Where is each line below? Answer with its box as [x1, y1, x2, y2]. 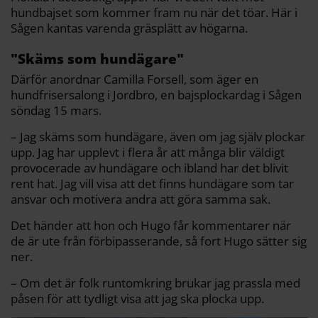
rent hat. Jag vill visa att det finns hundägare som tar [11, 175, 294, 192]
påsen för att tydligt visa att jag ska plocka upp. [11, 290, 264, 307]
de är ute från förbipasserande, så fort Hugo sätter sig [11, 233, 307, 250]
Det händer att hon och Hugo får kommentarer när [11, 217, 291, 234]
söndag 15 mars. [11, 102, 102, 119]
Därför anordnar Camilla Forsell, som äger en [11, 71, 258, 88]
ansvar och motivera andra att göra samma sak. [11, 191, 270, 208]
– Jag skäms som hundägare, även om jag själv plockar [11, 128, 305, 146]
